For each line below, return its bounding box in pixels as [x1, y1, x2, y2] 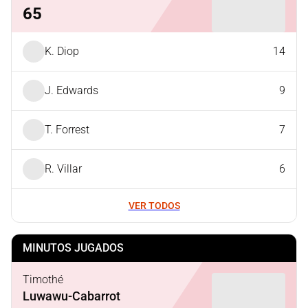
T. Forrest [45, 123, 89, 136]
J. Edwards [45, 84, 98, 97]
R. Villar [45, 162, 82, 175]
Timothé [23, 272, 63, 286]
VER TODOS [128, 200, 180, 211]
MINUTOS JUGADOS [23, 241, 124, 254]
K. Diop [45, 45, 79, 58]
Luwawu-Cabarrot [23, 288, 120, 303]
